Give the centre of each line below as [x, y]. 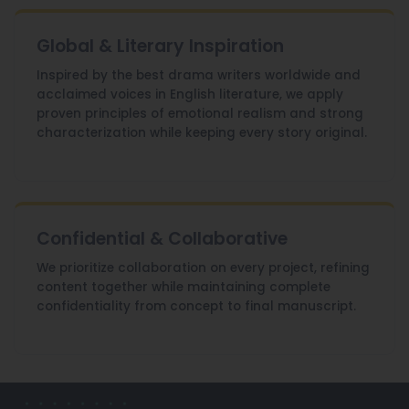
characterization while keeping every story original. [202, 133]
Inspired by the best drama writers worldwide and [199, 76]
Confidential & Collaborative [162, 239]
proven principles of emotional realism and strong [200, 114]
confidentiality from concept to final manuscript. [196, 307]
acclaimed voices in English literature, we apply [190, 95]
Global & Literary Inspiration [160, 47]
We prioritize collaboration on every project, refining [203, 268]
